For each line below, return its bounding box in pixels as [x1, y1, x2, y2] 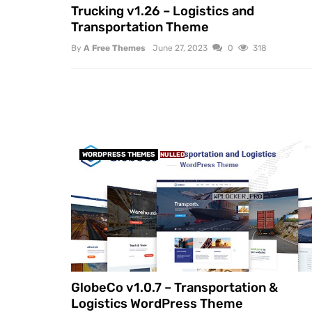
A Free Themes [84, 42, 146, 53]
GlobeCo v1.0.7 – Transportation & [71, 280, 278, 296]
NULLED [160, 150, 185, 158]
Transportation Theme [71, 19, 209, 36]
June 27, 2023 [153, 42, 208, 53]
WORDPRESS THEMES [82, 150, 155, 159]
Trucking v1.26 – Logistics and [71, 3, 254, 19]
